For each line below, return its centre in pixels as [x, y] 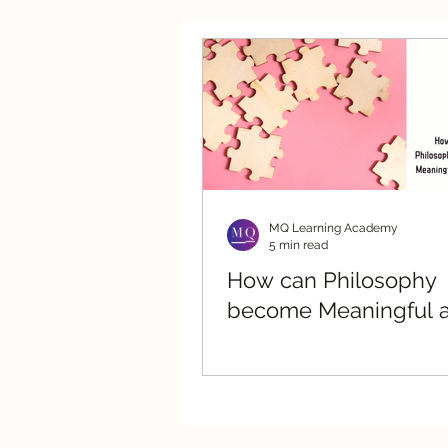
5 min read [298, 244]
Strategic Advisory [305, 58]
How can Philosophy [332, 280]
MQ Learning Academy [333, 228]
